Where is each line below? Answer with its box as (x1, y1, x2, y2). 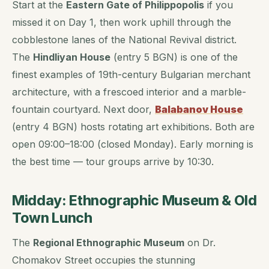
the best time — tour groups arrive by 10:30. (12, 155, 214, 168)
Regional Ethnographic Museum (33, 237, 184, 249)
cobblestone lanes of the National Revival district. (12, 33, 237, 46)
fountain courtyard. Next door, (12, 103, 155, 115)
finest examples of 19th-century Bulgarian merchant (12, 68, 250, 80)
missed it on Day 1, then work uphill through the (12, 16, 231, 28)
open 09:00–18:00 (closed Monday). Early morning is (12, 138, 253, 150)
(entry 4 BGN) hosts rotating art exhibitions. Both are (12, 120, 255, 133)
